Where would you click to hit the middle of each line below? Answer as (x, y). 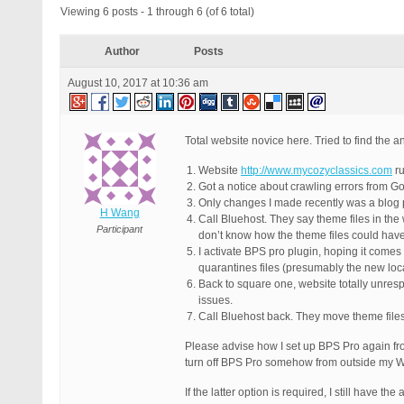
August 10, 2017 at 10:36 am (138, 83)
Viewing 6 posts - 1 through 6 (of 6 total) (157, 12)
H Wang (119, 213)
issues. (216, 300)
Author (122, 51)
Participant (119, 229)
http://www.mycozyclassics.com (317, 170)
